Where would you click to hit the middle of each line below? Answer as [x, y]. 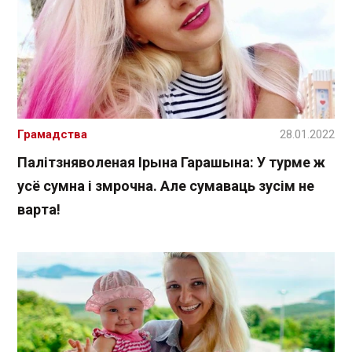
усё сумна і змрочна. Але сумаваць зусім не [166, 186]
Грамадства [52, 135]
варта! [39, 210]
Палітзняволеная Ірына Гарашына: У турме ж [171, 163]
